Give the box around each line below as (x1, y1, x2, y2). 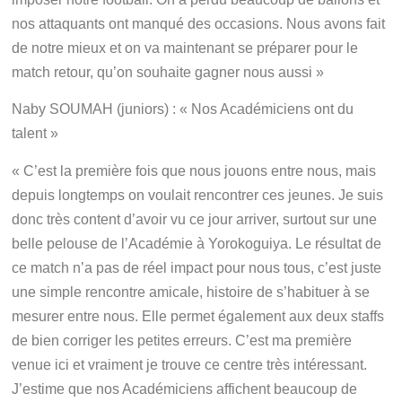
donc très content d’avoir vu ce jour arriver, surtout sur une (12, 211, 378, 227)
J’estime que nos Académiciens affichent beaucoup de (12, 380, 358, 397)
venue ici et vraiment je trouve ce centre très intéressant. (12, 356, 368, 372)
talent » (12, 126, 59, 142)
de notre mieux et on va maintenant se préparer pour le (12, 40, 359, 57)
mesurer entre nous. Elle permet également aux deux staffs (12, 308, 385, 324)
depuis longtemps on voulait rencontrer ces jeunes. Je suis (12, 187, 384, 203)
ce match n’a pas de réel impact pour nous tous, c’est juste (12, 259, 382, 275)
